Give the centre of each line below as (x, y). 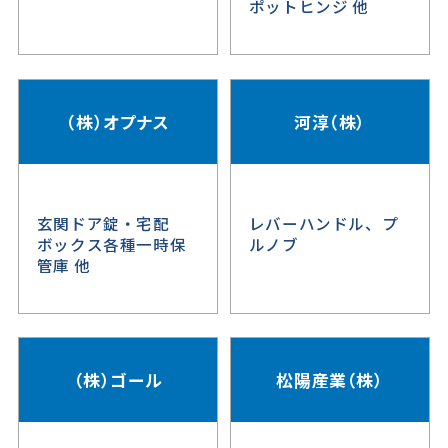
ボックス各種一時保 (111, 243)
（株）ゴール (118, 379)
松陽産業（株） (330, 379)
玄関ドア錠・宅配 (103, 222)
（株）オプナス (118, 121)
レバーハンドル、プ (323, 222)
